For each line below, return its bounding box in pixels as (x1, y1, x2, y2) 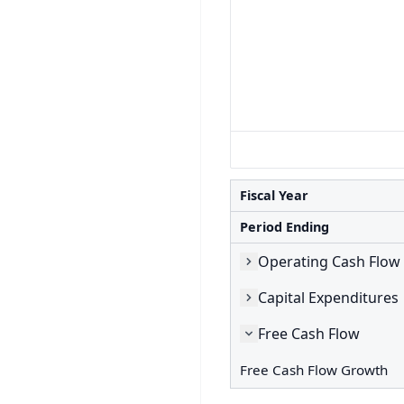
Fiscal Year (240, 187, 308, 204)
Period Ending (240, 218, 329, 235)
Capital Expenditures (258, 287, 399, 308)
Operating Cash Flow (258, 251, 400, 271)
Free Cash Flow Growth (240, 360, 388, 379)
